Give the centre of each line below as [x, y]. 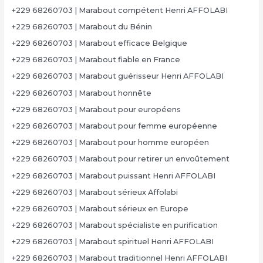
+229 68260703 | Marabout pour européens [96, 109]
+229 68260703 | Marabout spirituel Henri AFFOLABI [112, 242]
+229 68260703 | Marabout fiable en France [96, 60]
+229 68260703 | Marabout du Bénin [82, 26]
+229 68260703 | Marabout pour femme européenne [114, 126]
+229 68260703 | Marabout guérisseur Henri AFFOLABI [117, 76]
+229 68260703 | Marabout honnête [81, 93]
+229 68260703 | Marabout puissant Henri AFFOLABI [113, 176]
